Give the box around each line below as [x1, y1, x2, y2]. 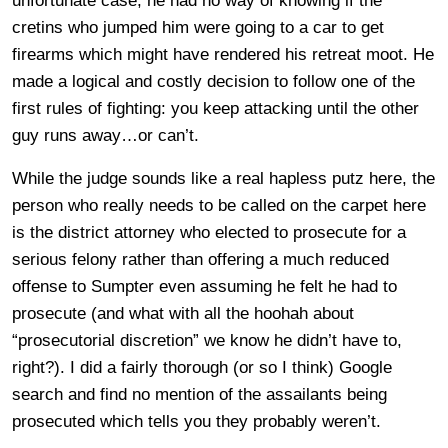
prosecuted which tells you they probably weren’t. [12, 411, 381, 431]
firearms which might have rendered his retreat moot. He [12, 44, 434, 64]
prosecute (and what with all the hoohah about [12, 303, 354, 323]
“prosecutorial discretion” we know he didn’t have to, [12, 330, 402, 350]
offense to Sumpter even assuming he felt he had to [12, 276, 397, 296]
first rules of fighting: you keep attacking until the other [12, 98, 419, 118]
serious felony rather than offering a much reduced [12, 249, 389, 269]
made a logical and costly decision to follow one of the [12, 71, 415, 91]
